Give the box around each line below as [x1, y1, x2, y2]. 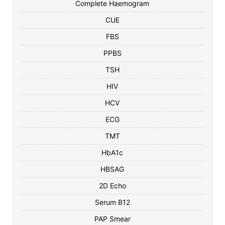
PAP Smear [94, 214, 131, 223]
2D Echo [98, 181, 126, 190]
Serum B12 [94, 198, 130, 206]
